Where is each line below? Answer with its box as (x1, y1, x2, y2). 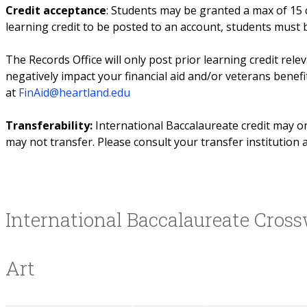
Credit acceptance (5, 3, 106, 18)
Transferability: (5, 118, 93, 133)
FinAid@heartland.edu (18, 85, 130, 100)
